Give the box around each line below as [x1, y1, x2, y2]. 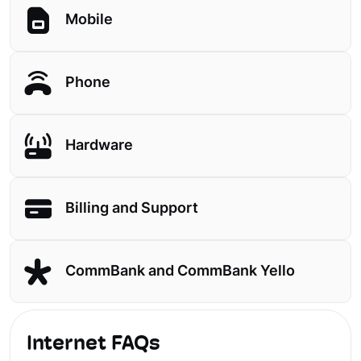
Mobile [65, 12, 113, 28]
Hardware [65, 138, 133, 154]
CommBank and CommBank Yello [65, 263, 295, 280]
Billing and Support [65, 201, 198, 217]
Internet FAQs [27, 334, 160, 355]
